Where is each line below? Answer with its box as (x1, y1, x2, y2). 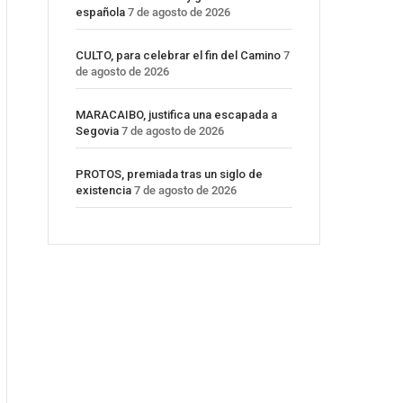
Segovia (76, 124, 119, 139)
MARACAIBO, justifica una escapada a (76, 108, 277, 122)
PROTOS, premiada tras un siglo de (76, 167, 263, 182)
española (76, 5, 125, 20)
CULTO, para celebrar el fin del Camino (76, 49, 281, 63)
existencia (76, 184, 131, 198)
